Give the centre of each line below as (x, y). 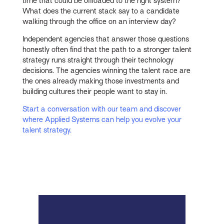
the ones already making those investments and (101, 81)
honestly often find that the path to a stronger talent (107, 49)
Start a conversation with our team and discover (102, 109)
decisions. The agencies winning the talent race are (107, 70)
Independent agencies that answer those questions (106, 39)
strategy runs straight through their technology (98, 60)
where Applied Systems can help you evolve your (102, 119)
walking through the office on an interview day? (99, 21)
